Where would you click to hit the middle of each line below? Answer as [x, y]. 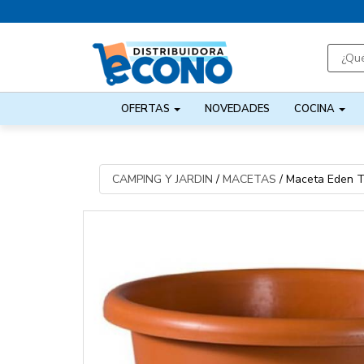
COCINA [316, 109]
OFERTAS [147, 109]
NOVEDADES [238, 109]
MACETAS [249, 180]
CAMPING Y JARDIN [162, 180]
